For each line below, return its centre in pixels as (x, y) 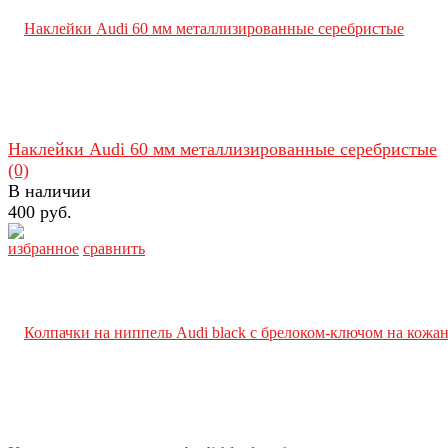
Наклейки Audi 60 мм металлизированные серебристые (222, 148)
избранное (43, 248)
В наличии (49, 190)
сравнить (114, 248)
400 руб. (40, 211)
